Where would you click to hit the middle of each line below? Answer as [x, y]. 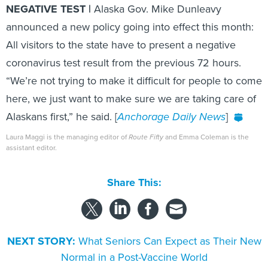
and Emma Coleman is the [207, 137]
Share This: [137, 182]
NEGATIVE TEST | [50, 9]
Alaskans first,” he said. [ [62, 117]
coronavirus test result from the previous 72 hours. [124, 63]
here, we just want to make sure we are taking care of [131, 99]
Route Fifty [147, 137]
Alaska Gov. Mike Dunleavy [158, 9]
